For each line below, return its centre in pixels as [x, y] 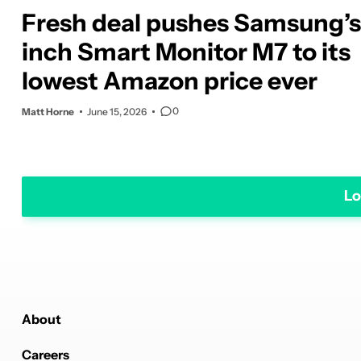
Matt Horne [48, 111]
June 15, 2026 [117, 111]
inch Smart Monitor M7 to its [186, 52]
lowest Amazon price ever [170, 81]
